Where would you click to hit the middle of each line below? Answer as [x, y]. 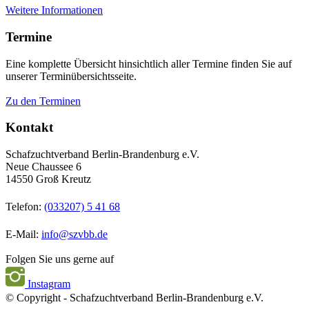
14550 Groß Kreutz [48, 179]
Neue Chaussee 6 [43, 167]
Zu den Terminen [43, 101]
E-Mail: [23, 235]
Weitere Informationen [54, 10]
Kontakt [29, 128]
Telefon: [25, 207]
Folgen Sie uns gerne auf [60, 259]
